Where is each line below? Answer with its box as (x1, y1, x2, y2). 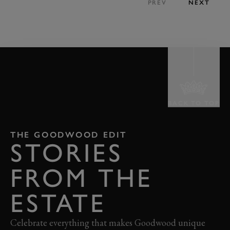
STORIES (10, 137, 123, 168)
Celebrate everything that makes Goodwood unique (10, 216, 205, 228)
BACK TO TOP (167, 99, 220, 107)
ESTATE (10, 187, 106, 218)
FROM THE (10, 162, 153, 193)
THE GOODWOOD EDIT (10, 129, 127, 140)
